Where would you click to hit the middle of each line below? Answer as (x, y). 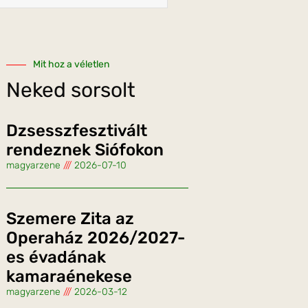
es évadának (56, 257)
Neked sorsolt (71, 90)
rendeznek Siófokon (85, 150)
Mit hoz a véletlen (71, 65)
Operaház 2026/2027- (96, 238)
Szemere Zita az (70, 219)
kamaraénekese (69, 277)
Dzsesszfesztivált (77, 131)
